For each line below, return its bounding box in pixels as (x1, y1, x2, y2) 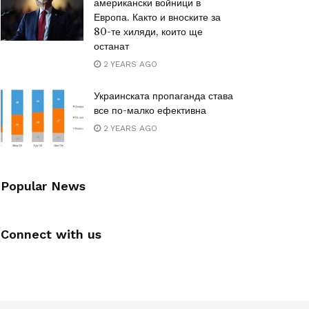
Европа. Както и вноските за (94, 11, 221, 23)
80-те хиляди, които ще (94, 26, 203, 38)
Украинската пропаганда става (94, 90, 233, 102)
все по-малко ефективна (94, 104, 206, 117)
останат (94, 40, 129, 52)
